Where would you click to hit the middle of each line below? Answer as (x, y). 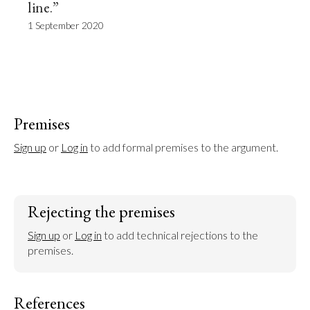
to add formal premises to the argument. (183, 147)
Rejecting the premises (101, 211)
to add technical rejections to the (180, 235)
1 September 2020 (66, 25)
